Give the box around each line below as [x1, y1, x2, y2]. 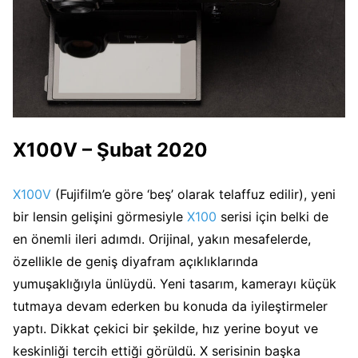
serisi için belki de [217, 208, 328, 225]
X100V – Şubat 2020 [13, 137, 208, 161]
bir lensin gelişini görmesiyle [13, 208, 187, 225]
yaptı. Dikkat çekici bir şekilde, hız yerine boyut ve [13, 320, 318, 336]
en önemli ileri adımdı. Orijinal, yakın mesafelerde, [13, 230, 311, 247]
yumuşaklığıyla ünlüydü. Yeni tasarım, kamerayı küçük [13, 275, 336, 292]
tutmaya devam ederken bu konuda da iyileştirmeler [13, 297, 328, 314]
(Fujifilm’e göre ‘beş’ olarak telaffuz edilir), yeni [51, 185, 336, 202]
